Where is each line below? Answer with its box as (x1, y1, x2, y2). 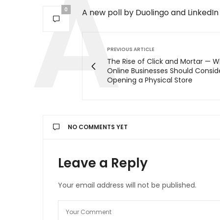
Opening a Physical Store (107, 75, 192, 85)
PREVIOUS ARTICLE (107, 46, 154, 54)
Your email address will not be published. (58, 180, 196, 191)
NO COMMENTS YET (68, 123, 128, 132)
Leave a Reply (58, 154, 148, 172)
